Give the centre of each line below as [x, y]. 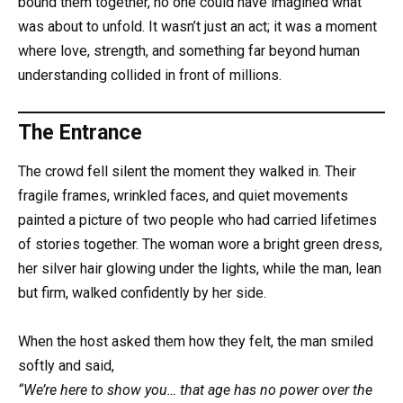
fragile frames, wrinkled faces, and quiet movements [183, 196]
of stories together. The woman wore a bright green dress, [200, 245]
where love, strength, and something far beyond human [189, 50]
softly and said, [66, 366]
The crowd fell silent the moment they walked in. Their [187, 172]
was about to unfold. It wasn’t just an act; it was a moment [197, 26]
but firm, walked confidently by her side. [142, 293]
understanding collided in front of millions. [150, 75]
